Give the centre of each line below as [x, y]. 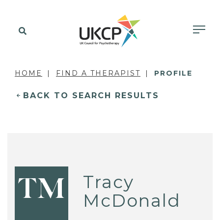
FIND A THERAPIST [98, 73]
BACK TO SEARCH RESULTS [91, 96]
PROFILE [173, 73]
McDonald [132, 200]
